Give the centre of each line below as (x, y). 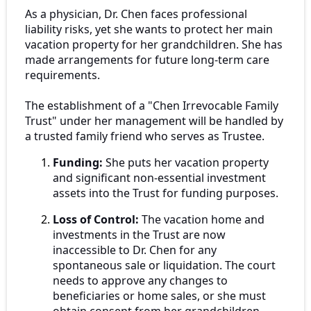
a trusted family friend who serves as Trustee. (145, 136)
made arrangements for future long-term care (147, 60)
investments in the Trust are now (139, 235)
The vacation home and (202, 220)
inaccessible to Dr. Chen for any (135, 250)
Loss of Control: (96, 220)
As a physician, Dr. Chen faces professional (136, 14)
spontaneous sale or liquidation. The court (164, 266)
